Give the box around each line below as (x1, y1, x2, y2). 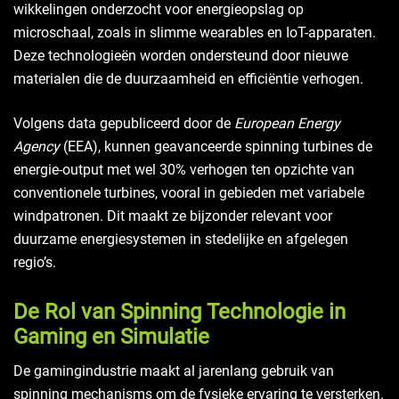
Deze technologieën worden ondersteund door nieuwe (13, 46, 348, 64)
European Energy (234, 114, 340, 132)
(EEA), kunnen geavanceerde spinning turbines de (60, 137, 372, 155)
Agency (13, 137, 60, 155)
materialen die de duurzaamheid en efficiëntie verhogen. (13, 69, 363, 87)
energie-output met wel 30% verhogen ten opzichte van (13, 160, 354, 178)
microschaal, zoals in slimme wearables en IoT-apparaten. (13, 23, 376, 41)
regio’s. (13, 253, 56, 271)
